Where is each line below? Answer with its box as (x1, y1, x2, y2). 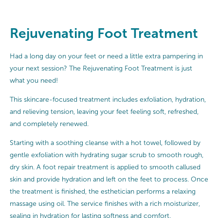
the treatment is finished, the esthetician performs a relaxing (10, 187, 196, 195)
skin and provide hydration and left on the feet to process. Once (10, 175, 208, 183)
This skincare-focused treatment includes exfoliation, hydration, (10, 95, 206, 103)
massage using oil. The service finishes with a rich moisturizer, (10, 200, 200, 207)
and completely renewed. (10, 120, 89, 127)
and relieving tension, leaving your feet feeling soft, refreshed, (10, 108, 199, 115)
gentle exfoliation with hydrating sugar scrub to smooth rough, (10, 151, 203, 159)
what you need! (10, 76, 58, 84)
